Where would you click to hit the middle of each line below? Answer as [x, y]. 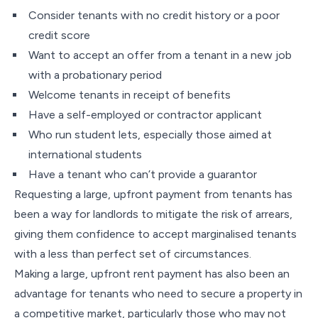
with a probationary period [95, 75]
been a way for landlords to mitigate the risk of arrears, [153, 214]
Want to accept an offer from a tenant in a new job [160, 55]
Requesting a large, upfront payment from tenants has [153, 194]
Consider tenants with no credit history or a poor [154, 15]
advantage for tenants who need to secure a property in [158, 294]
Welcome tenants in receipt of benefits [130, 95]
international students [85, 154]
